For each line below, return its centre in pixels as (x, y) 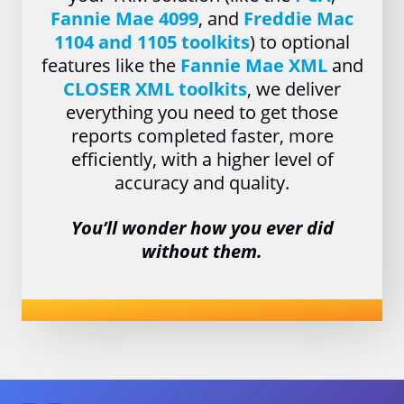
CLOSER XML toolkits (155, 89)
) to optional (300, 42)
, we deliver (294, 89)
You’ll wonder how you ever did (202, 228)
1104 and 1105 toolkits (152, 42)
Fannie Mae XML (253, 65)
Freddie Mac (298, 18)
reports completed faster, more (202, 136)
